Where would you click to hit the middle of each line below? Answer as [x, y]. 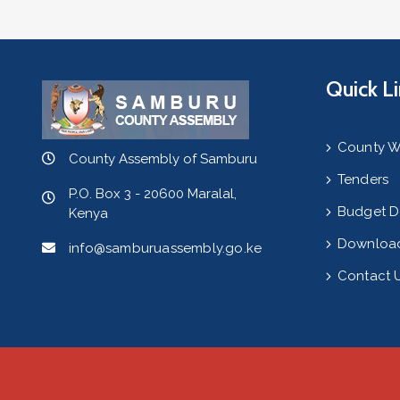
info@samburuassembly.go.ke [166, 248]
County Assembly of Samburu [163, 159]
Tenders [363, 179]
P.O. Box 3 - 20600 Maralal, [153, 194]
